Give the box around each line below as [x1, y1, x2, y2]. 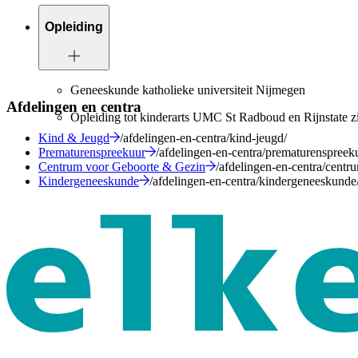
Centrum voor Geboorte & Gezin [38, 159, 205, 173]
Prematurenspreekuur [38, 145, 145, 159]
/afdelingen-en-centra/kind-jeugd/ [120, 130, 287, 145]
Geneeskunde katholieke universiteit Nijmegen [70, 83, 305, 97]
